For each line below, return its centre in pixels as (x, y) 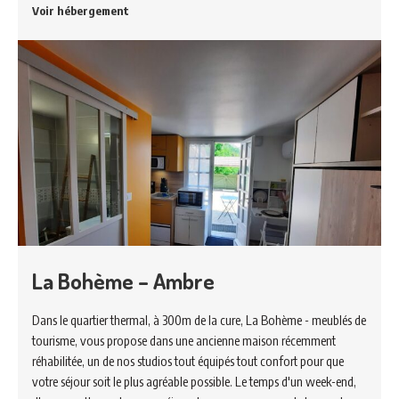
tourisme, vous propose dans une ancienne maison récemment (184, 340)
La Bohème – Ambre (123, 280)
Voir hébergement (81, 11)
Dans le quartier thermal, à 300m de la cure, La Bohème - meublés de (199, 319)
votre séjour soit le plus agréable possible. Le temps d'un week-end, (194, 381)
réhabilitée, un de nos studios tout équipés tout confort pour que (188, 360)
